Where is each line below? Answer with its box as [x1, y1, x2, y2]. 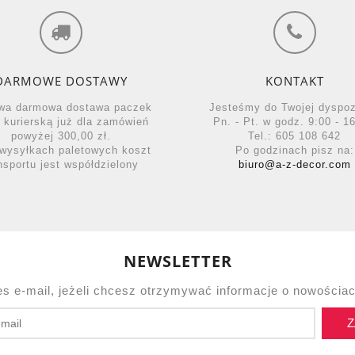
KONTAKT [265, 72, 324, 89]
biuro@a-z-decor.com [238, 158, 351, 171]
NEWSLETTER [123, 250, 232, 273]
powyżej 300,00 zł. [10, 130, 111, 143]
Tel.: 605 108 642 [248, 130, 341, 143]
